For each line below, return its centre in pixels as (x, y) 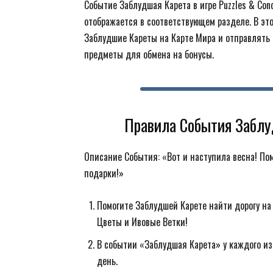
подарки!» (104, 173)
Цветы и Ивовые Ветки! (142, 222)
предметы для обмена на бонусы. (149, 54)
